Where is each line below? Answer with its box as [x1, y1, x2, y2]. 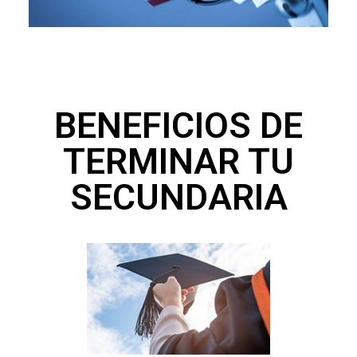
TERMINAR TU [63, 140, 294, 183]
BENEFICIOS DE [54, 104, 303, 147]
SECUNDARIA [69, 176, 288, 219]
